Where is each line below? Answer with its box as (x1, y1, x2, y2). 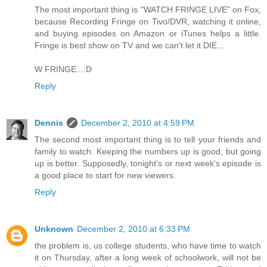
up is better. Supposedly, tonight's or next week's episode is (35, 159, 261, 169)
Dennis (35, 118, 63, 128)
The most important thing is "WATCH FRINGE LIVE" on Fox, (35, 5, 261, 15)
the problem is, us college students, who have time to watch (35, 241, 261, 251)
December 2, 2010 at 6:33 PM (77, 224, 190, 234)
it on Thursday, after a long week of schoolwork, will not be (35, 253, 261, 263)
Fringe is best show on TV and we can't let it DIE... (35, 41, 224, 51)
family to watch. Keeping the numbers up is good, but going (35, 147, 261, 157)
